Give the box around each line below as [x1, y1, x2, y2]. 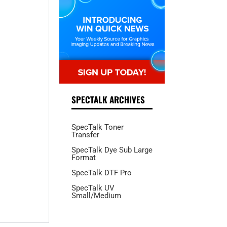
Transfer [71, 130, 99, 140]
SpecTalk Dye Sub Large [71, 145, 153, 155]
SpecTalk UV [71, 183, 115, 193]
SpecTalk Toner [71, 123, 124, 132]
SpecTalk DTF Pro [71, 168, 132, 178]
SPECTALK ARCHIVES [71, 93, 145, 106]
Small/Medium [71, 191, 121, 201]
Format [71, 153, 96, 163]
